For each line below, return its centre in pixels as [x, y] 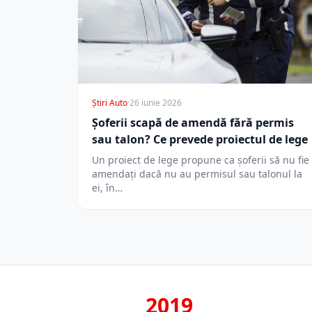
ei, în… [107, 188]
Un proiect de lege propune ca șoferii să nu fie [201, 160]
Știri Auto [110, 103]
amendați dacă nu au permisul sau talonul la [197, 174]
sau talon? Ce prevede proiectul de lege [200, 140]
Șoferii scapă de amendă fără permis [193, 123]
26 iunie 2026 [156, 103]
